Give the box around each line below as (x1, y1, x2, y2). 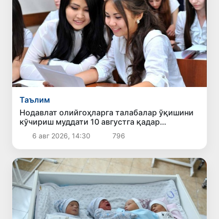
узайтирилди (20, 126, 71, 136)
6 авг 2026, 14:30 (30, 131, 92, 140)
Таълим (20, 94, 50, 105)
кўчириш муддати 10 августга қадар (20, 116, 160, 127)
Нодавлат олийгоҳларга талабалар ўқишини (20, 107, 194, 117)
